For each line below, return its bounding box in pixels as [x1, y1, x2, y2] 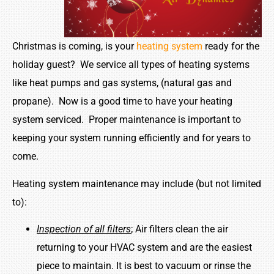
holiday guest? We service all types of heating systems [12, 59, 250, 71]
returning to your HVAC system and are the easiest [37, 241, 252, 253]
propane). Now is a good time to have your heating [12, 95, 232, 108]
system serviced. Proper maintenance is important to [12, 114, 241, 126]
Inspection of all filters [37, 223, 131, 235]
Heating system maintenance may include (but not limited [12, 177, 261, 190]
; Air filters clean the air [131, 223, 228, 235]
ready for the [202, 40, 259, 53]
